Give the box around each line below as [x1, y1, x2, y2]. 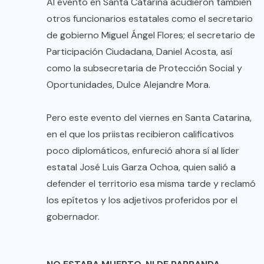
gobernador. [47, 210, 100, 223]
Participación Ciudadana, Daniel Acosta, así [47, 45, 232, 58]
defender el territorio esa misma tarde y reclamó [47, 177, 256, 190]
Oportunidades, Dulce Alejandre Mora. [47, 78, 210, 91]
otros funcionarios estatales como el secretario [47, 12, 253, 25]
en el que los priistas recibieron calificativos [47, 127, 234, 140]
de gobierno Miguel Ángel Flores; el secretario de [47, 28, 255, 41]
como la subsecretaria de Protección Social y [47, 61, 242, 74]
